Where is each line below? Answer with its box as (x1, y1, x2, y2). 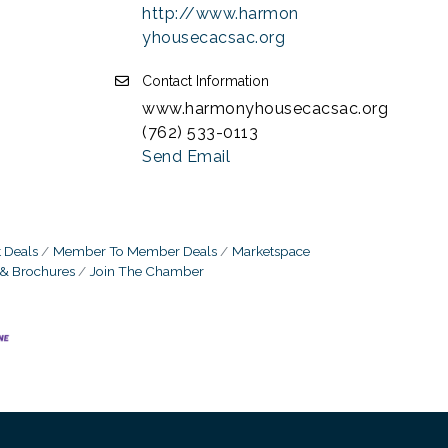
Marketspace (232, 242, 310, 259)
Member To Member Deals (53, 242, 217, 259)
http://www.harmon (142, 3, 299, 23)
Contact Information (142, 72, 269, 89)
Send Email (142, 146, 230, 166)
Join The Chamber (90, 262, 204, 279)
